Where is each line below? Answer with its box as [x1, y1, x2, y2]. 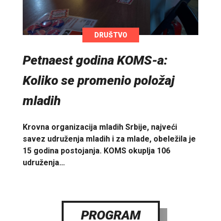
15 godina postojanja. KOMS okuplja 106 [23, 146, 170, 156]
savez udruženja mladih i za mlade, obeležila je [23, 134, 196, 144]
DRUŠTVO [94, 31, 127, 39]
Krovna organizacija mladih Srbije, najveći [23, 122, 177, 132]
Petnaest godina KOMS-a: [23, 52, 168, 68]
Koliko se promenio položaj [23, 73, 175, 88]
